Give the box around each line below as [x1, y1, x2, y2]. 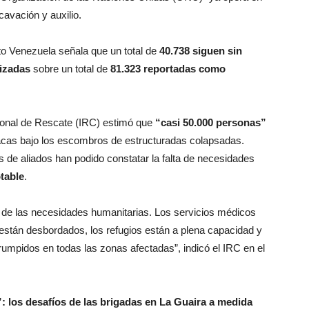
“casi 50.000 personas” [155, 117, 266, 128]
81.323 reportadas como [110, 63, 226, 74]
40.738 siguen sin [159, 45, 242, 57]
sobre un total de [30, 63, 110, 74]
